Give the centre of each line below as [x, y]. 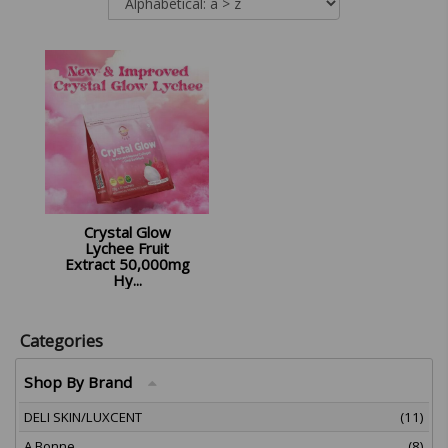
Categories [61, 340]
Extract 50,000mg [127, 264]
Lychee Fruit [127, 248]
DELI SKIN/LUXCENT [83, 417]
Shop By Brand [86, 382]
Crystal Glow [127, 232]
